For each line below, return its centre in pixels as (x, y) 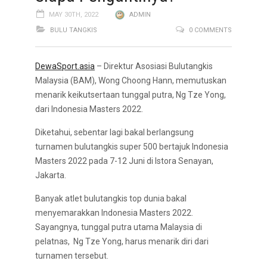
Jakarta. (51, 175)
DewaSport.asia (65, 66)
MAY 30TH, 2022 (74, 15)
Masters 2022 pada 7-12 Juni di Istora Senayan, (124, 161)
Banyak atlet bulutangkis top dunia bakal (111, 198)
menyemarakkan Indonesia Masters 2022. (114, 213)
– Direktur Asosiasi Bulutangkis (154, 66)
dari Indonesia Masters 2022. (89, 109)
